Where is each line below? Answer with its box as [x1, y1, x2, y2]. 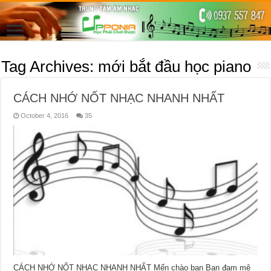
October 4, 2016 [21, 111, 69, 119]
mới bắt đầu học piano [98, 57, 252, 76]
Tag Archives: [1, 57, 99, 76]
